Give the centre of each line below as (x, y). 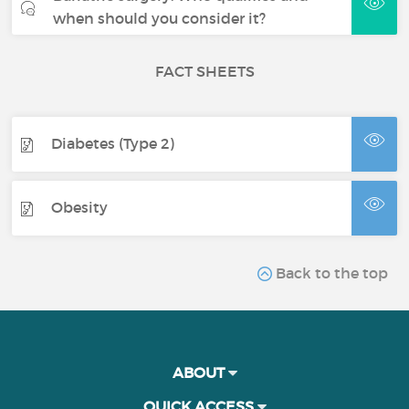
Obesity (80, 208)
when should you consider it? (160, 18)
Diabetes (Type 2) (113, 144)
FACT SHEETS (204, 71)
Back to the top (330, 273)
